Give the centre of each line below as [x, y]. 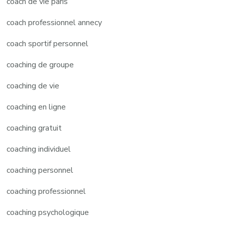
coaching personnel [40, 170]
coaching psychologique [48, 212]
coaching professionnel [46, 191]
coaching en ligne [36, 107]
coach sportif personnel [48, 43]
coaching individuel [39, 149]
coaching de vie [33, 86]
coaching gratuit [34, 128]
